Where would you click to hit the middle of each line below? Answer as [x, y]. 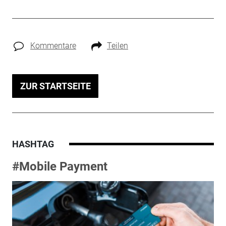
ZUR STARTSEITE [55, 86]
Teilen [117, 45]
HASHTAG [33, 144]
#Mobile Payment [60, 166]
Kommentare [53, 45]
